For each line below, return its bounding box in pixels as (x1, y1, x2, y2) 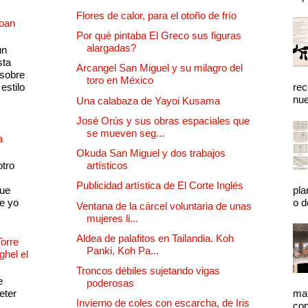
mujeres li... (87, 212, 138, 224)
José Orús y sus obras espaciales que (76, 114, 250, 126)
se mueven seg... (87, 126, 164, 139)
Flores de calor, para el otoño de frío (76, 9, 236, 21)
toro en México (87, 74, 153, 87)
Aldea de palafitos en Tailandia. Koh (76, 232, 234, 244)
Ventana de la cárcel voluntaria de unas (76, 199, 252, 212)
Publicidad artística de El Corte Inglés (76, 179, 243, 192)
